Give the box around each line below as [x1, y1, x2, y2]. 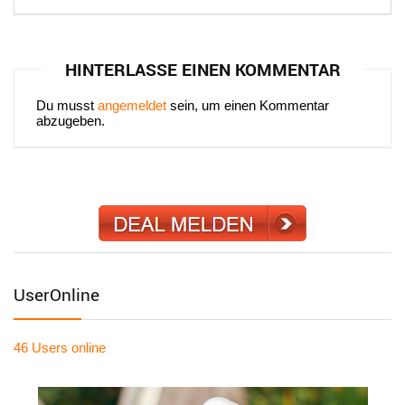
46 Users [14, 339, 68, 355]
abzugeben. [36, 113, 105, 128]
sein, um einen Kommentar [166, 98, 329, 113]
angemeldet [98, 98, 166, 113]
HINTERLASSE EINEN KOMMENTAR [64, 58, 341, 81]
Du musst [36, 98, 98, 113]
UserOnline [14, 282, 99, 306]
